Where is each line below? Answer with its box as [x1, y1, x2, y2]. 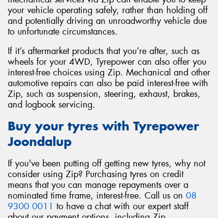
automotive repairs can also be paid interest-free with [8, 77, 208, 89]
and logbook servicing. [8, 98, 95, 110]
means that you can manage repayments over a [8, 179, 188, 191]
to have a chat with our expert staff [54, 200, 189, 212]
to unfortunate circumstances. [8, 25, 118, 37]
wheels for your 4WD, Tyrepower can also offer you [8, 55, 206, 68]
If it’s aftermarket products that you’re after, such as [8, 45, 200, 57]
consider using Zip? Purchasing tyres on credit [8, 168, 183, 180]
